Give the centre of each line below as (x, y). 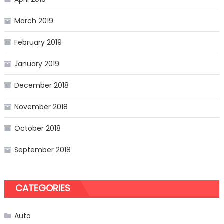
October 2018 (37, 129)
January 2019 (37, 64)
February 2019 (38, 43)
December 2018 (41, 86)
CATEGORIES (43, 188)
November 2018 (41, 107)
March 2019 (34, 21)
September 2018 (42, 150)
